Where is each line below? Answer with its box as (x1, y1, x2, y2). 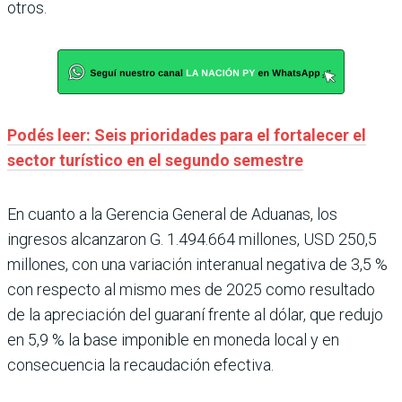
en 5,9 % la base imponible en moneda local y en (7, 329, 339, 349)
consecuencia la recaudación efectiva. (7, 354, 274, 374)
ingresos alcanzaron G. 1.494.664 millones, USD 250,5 (7, 229, 377, 249)
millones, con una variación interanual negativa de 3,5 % (7, 254, 388, 274)
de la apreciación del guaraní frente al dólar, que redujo (7, 304, 383, 324)
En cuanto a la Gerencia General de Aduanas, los (7, 204, 337, 223)
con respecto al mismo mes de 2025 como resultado (7, 279, 375, 299)
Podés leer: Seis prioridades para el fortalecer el (7, 125, 366, 144)
